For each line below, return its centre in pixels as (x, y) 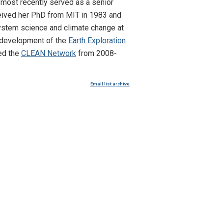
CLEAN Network (49, 53)
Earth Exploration (97, 40)
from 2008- (96, 53)
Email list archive (110, 84)
